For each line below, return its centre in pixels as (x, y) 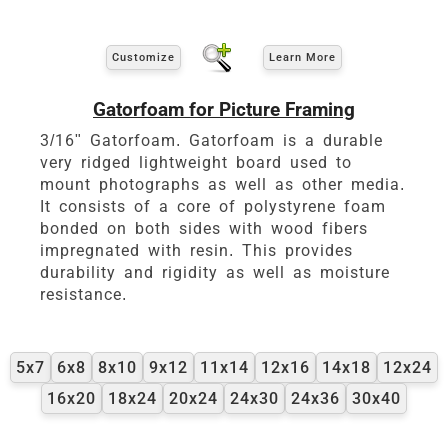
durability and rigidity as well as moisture (215, 272)
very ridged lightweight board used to (196, 162)
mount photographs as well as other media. (222, 184)
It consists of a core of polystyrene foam (213, 206)
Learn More (302, 58)
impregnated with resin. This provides (196, 250)
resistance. (83, 294)
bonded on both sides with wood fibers (204, 228)
